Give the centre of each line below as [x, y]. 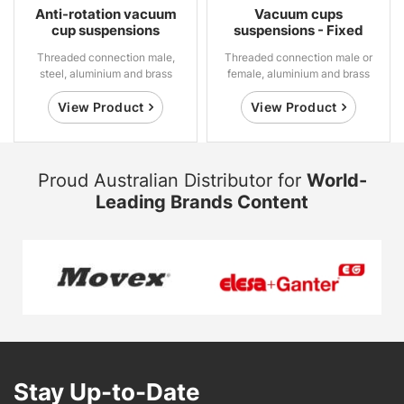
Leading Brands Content [202, 202]
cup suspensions [106, 30]
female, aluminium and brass [298, 73]
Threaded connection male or [298, 57]
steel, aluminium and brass [106, 73]
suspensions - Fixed [298, 30]
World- [336, 180]
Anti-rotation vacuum [106, 14]
